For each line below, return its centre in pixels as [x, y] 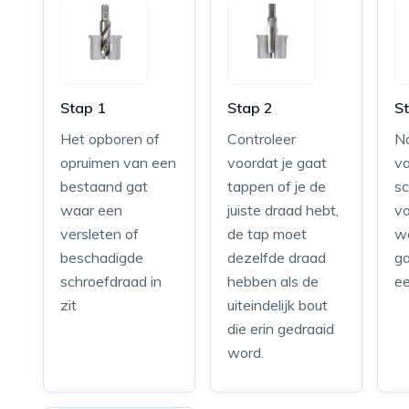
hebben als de [273, 281]
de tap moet [267, 234]
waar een [91, 210]
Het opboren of [110, 139]
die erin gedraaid [281, 329]
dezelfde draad [277, 257]
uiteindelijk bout [278, 305]
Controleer [262, 139]
